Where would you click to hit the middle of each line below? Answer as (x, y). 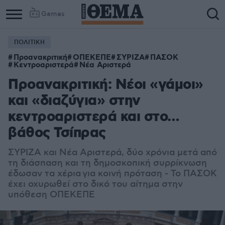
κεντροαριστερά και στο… (94, 117)
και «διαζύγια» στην (74, 101)
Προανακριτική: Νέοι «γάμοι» (106, 85)
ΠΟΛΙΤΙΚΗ (29, 42)
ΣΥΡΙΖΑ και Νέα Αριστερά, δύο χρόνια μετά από (113, 153)
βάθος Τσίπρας (57, 133)
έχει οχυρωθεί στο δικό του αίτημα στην (95, 184)
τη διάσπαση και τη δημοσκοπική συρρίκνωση (107, 163)
